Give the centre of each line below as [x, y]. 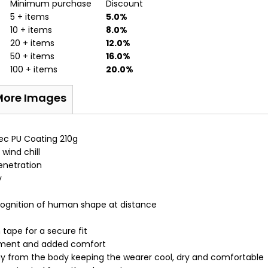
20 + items [33, 43]
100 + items [34, 69]
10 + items [31, 30]
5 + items [30, 17]
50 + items [33, 56]
